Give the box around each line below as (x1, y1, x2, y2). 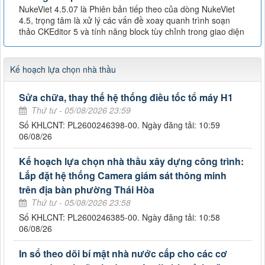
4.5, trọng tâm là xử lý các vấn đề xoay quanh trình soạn (19, 14, 230, 27)
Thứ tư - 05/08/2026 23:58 (31, 196, 131, 209)
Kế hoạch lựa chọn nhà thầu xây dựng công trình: (19, 154, 244, 169)
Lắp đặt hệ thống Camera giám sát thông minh (19, 169, 227, 183)
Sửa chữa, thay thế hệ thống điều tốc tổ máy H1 (19, 91, 233, 105)
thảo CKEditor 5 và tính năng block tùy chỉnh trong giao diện (19, 25, 244, 38)
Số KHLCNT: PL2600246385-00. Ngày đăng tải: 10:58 (19, 211, 220, 224)
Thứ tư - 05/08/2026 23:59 (31, 104, 131, 117)
